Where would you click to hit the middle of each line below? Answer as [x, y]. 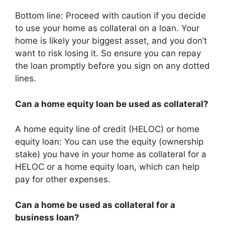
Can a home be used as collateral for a [95, 205]
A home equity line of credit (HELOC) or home [107, 129]
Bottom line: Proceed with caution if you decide [110, 16]
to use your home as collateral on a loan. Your [107, 28]
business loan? [47, 217]
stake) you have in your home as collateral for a [111, 154]
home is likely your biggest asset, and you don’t [111, 41]
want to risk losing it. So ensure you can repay [108, 53]
